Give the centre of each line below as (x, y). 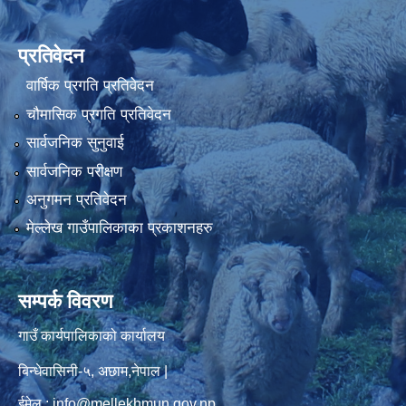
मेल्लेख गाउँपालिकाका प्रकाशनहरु (119, 228)
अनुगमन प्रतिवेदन (76, 200)
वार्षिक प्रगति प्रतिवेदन (90, 86)
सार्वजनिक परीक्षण (74, 171)
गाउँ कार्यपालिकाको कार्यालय (92, 336)
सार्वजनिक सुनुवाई (75, 143)
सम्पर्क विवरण (65, 302)
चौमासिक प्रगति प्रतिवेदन (98, 114)
